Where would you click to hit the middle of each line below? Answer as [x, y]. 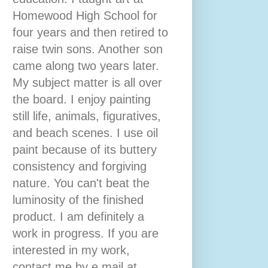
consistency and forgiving [80, 166]
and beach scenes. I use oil [85, 133]
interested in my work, [71, 250]
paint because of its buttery [85, 150]
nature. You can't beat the [81, 183]
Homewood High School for [85, 16]
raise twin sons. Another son [88, 49]
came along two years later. [86, 66]
